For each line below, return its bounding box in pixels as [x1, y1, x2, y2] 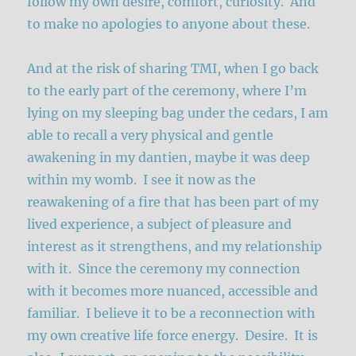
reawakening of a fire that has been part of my [27, 193, 319, 210]
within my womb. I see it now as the [27, 171, 257, 188]
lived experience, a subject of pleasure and [27, 215, 292, 232]
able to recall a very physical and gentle [27, 126, 274, 143]
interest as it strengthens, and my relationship [27, 238, 323, 254]
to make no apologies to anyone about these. [27, 15, 317, 32]
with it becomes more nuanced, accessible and [27, 282, 319, 299]
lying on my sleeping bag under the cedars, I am [27, 104, 329, 121]
